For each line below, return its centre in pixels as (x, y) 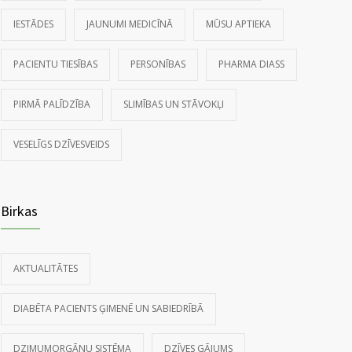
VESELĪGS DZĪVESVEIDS (61, 145)
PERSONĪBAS (158, 64)
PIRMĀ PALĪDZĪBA (52, 104)
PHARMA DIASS (249, 64)
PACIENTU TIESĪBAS (55, 64)
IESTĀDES (33, 24)
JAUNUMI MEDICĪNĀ (130, 24)
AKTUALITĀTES (46, 269)
